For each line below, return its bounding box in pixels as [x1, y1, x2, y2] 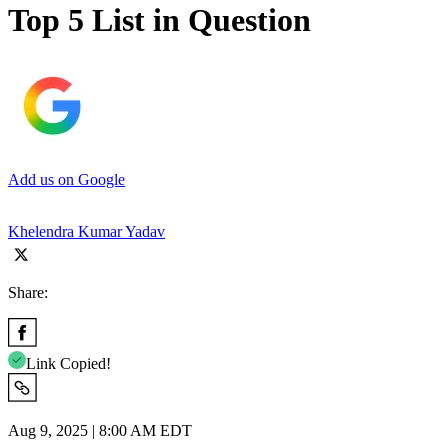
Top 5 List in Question [8, 2, 311, 39]
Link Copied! [26, 354, 111, 372]
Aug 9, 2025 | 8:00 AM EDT [8, 421, 192, 439]
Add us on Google [8, 170, 125, 188]
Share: [8, 283, 48, 301]
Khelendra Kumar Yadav [8, 222, 165, 240]
